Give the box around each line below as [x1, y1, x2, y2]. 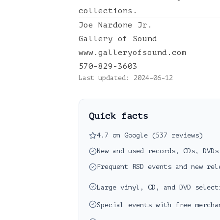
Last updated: [79, 74, 134, 82]
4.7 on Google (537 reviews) [97, 132, 203, 139]
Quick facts [89, 111, 148, 121]
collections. [79, 6, 137, 15]
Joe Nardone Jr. [79, 21, 152, 29]
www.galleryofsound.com [79, 48, 187, 57]
